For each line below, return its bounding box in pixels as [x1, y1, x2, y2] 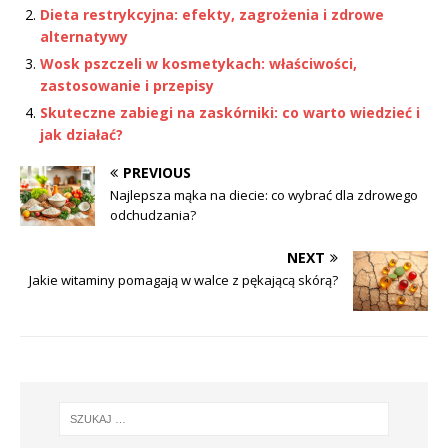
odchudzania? [110, 205, 196, 224]
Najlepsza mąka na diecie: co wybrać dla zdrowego [110, 185, 418, 204]
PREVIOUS [123, 162, 191, 182]
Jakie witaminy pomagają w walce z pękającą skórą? [29, 270, 338, 289]
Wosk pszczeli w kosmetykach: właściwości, [40, 53, 357, 73]
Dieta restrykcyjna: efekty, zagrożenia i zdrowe [40, 4, 384, 24]
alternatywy [40, 26, 128, 46]
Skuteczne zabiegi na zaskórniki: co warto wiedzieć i [40, 102, 420, 122]
